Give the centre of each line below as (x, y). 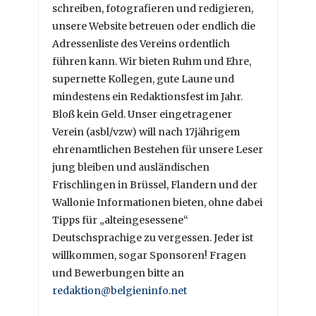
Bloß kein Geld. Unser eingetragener (142, 115)
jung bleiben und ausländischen (131, 168)
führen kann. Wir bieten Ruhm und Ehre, (152, 62)
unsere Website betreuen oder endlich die (154, 26)
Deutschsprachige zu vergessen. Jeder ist (153, 238)
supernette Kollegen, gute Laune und (143, 79)
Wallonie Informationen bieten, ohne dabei (157, 203)
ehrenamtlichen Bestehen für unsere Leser (158, 150)
